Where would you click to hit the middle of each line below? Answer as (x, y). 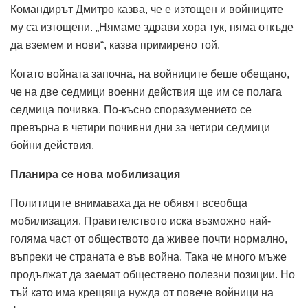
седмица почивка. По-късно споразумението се (131, 109)
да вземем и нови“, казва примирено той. (115, 45)
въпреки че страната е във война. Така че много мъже (148, 256)
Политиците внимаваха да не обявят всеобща (129, 203)
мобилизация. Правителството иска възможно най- (141, 221)
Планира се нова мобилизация (95, 174)
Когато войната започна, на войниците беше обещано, (150, 74)
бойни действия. (52, 145)
